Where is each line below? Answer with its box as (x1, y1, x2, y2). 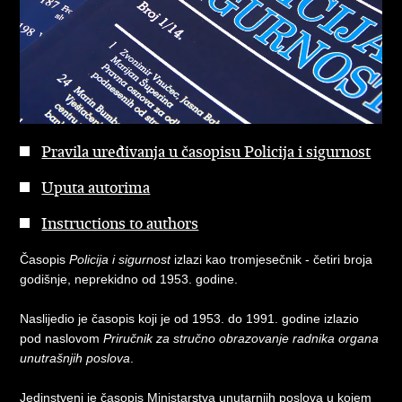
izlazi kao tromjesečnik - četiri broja (170, 251, 373, 267)
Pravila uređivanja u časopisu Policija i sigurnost (41, 141, 371, 162)
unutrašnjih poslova (20, 350, 131, 365)
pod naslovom (20, 330, 104, 345)
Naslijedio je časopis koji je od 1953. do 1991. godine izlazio (20, 310, 360, 326)
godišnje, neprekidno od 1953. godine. (20, 271, 239, 286)
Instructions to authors (41, 213, 199, 233)
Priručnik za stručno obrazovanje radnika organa (103, 330, 380, 345)
